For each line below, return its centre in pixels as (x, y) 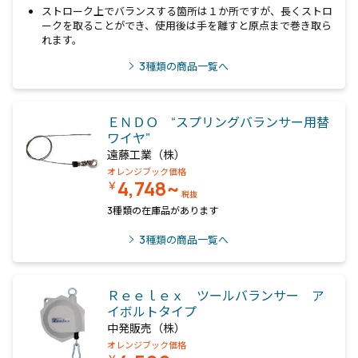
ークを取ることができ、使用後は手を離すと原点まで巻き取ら (186, 26)
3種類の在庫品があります (163, 211)
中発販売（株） (146, 328)
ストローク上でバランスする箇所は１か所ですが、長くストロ (187, 11)
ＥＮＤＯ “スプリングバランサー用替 (218, 122)
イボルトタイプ (152, 312)
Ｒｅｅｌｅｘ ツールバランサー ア (216, 296)
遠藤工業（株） (146, 155)
